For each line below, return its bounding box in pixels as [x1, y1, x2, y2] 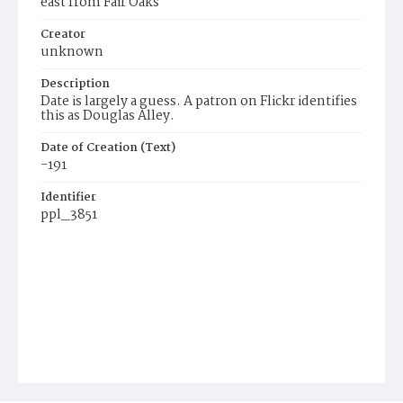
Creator [40, 25, 85, 44]
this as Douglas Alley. [40, 105, 175, 127]
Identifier [40, 188, 96, 207]
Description [40, 75, 110, 94]
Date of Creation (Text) [40, 139, 175, 157]
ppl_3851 [40, 204, 97, 226]
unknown [40, 41, 103, 63]
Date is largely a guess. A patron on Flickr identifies [40, 91, 357, 112]
